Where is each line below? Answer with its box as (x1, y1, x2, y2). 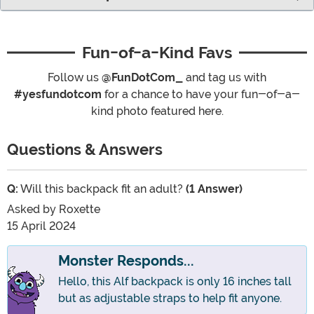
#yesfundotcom (14, 88, 102, 102)
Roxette (59, 203, 100, 217)
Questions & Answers (7, 141, 166, 159)
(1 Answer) (186, 182, 243, 196)
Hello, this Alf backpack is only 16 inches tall (58, 275, 292, 289)
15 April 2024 (7, 219, 76, 233)
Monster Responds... (58, 253, 194, 270)
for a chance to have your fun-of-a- (102, 88, 300, 102)
